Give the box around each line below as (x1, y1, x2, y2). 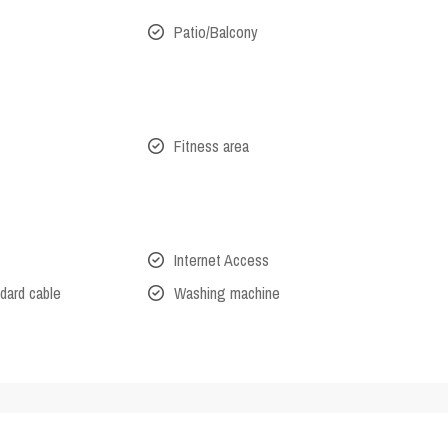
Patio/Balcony (173, 21, 258, 44)
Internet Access (173, 249, 269, 272)
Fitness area (173, 135, 249, 158)
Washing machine (173, 282, 280, 305)
